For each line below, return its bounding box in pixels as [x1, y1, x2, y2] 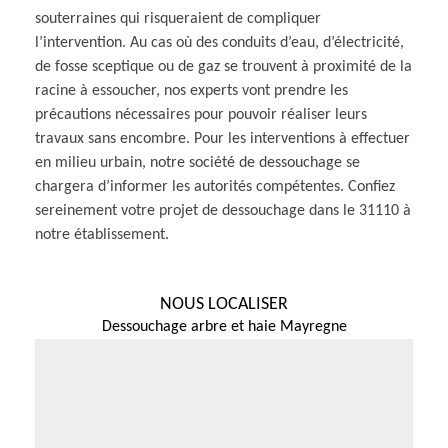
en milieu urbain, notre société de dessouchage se [35, 154, 360, 171]
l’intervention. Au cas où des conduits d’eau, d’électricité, [35, 34, 404, 51]
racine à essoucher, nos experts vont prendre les [35, 82, 348, 99]
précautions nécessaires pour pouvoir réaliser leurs [35, 106, 367, 123]
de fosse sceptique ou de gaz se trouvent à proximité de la [35, 58, 412, 75]
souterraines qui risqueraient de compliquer [35, 10, 321, 27]
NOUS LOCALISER [160, 294, 288, 314]
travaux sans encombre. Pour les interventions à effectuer [35, 130, 410, 147]
